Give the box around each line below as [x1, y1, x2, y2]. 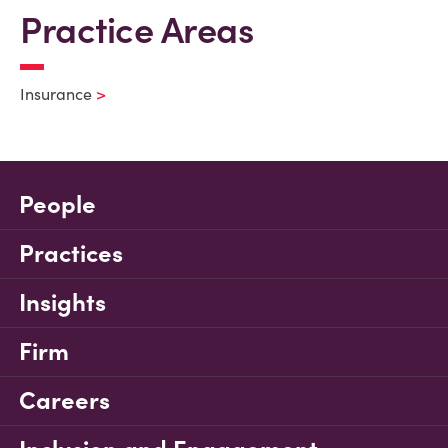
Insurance [20, 84, 92, 104]
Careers [19, 385, 110, 416]
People [19, 189, 96, 220]
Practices [19, 238, 123, 269]
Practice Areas [20, 7, 253, 53]
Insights [19, 287, 106, 318]
